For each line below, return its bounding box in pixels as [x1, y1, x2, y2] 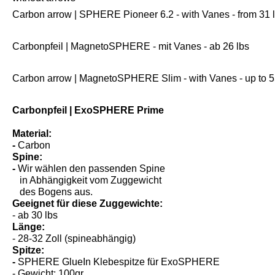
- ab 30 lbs [12, 221, 58, 232]
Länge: [12, 233, 45, 244]
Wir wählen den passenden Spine [18, 174, 168, 185]
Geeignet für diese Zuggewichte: [12, 209, 163, 220]
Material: [12, 139, 55, 150]
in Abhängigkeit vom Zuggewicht [12, 186, 165, 197]
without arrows [12, 4, 76, 15]
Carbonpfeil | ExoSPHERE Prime [12, 116, 165, 127]
